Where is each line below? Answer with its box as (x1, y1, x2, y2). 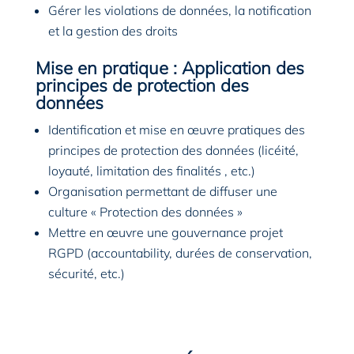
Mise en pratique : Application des (35, 57, 304, 80)
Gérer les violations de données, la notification (47, 2, 311, 19)
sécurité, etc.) (47, 265, 125, 282)
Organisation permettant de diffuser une (47, 183, 277, 200)
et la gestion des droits (47, 23, 178, 40)
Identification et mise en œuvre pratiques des (47, 122, 305, 138)
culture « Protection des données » (47, 204, 243, 220)
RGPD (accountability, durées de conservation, (47, 245, 312, 262)
